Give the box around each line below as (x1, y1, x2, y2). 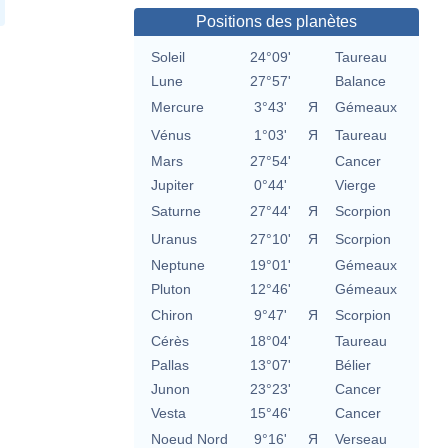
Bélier (334, 357, 371, 374)
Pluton (150, 281, 191, 298)
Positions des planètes (195, 13, 357, 31)
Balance (334, 73, 386, 90)
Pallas (150, 357, 189, 374)
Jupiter (150, 177, 194, 194)
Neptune (150, 257, 205, 274)
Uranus (150, 231, 197, 248)
